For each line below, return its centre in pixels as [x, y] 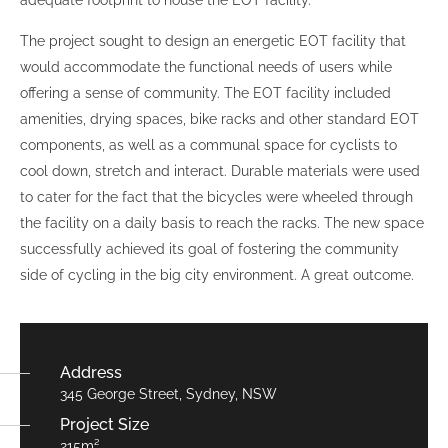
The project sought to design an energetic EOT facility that [213, 41]
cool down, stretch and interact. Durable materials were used [220, 171]
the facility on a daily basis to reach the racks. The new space [222, 223]
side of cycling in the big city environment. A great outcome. [217, 275]
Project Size [104, 425]
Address [91, 373]
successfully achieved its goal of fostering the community [209, 249]
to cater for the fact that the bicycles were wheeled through [216, 197]
